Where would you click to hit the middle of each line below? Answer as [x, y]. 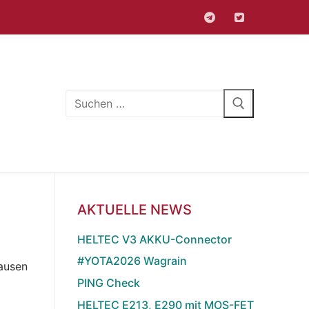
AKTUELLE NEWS [134, 209]
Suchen [84, 98]
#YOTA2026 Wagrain [132, 261]
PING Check [109, 283]
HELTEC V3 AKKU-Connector [154, 239]
